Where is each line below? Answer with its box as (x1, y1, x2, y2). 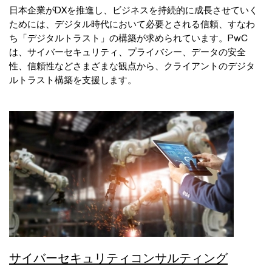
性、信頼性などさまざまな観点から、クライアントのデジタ (9, 59, 255, 71)
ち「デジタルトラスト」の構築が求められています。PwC (9, 32, 248, 43)
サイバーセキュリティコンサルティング (9, 250, 228, 266)
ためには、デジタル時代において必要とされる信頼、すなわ (9, 18, 255, 29)
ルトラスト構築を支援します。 (9, 73, 137, 85)
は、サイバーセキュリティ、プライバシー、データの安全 (9, 46, 246, 57)
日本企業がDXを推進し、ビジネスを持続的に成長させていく (9, 4, 258, 15)
